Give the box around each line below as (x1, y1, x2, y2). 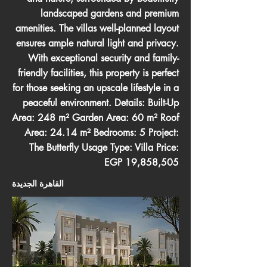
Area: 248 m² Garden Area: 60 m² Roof (12, 111, 179, 124)
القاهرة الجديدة (12, 178, 64, 189)
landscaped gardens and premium (41, 7, 179, 20)
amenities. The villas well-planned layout (15, 22, 179, 35)
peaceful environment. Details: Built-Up (23, 97, 179, 109)
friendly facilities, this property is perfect (18, 67, 179, 79)
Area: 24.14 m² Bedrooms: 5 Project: (24, 126, 179, 139)
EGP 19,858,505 (104, 156, 179, 169)
